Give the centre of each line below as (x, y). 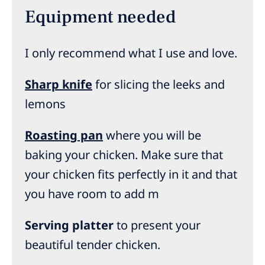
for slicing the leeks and (159, 85)
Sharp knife (59, 85)
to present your (157, 225)
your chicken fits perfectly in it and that (131, 174)
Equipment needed (100, 17)
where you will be (152, 135)
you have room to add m (92, 194)
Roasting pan (64, 135)
